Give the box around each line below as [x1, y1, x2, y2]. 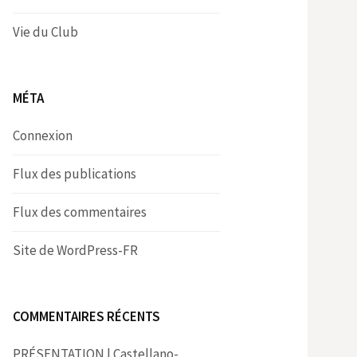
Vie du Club [13, 22, 78, 41]
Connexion [13, 126, 73, 144]
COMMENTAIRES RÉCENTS [13, 307, 160, 325]
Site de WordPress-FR [13, 241, 138, 259]
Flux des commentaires [13, 202, 147, 221]
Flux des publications [13, 164, 136, 182]
